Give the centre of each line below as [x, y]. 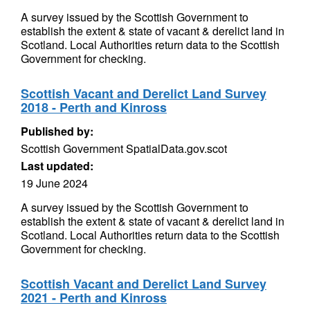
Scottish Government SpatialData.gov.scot [124, 148]
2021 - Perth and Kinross [94, 298]
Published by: [57, 131]
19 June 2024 [54, 183]
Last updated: [57, 166]
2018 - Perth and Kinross [94, 107]
